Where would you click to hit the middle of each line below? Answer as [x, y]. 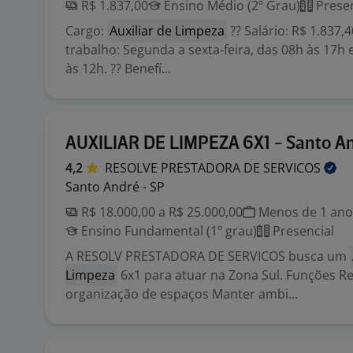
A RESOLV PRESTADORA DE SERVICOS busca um [208, 256]
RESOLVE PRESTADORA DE [184, 168]
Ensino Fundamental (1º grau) [167, 231]
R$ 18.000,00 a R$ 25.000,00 [160, 212]
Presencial [302, 231]
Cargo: [86, 31]
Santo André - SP [115, 187]
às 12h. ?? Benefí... [118, 69]
